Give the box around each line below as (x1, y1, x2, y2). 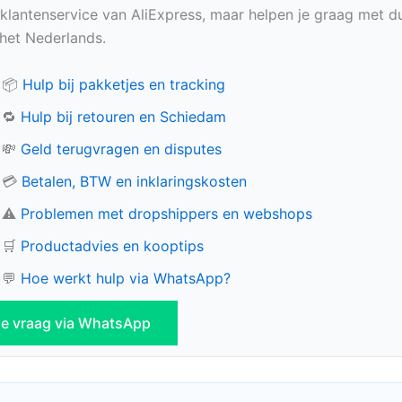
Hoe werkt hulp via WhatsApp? (21, 268, 231, 287)
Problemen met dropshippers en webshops (21, 204, 312, 223)
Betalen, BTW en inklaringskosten (22, 171, 247, 190)
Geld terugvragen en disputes (21, 139, 222, 158)
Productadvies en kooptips (21, 236, 204, 255)
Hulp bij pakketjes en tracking (22, 74, 225, 93)
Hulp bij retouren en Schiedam (21, 107, 226, 126)
